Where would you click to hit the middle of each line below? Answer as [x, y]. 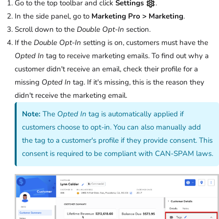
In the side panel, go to [53, 16]
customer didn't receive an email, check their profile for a [106, 69]
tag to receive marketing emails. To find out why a [126, 56]
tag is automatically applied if [135, 114]
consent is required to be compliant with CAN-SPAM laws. [118, 154]
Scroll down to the [46, 30]
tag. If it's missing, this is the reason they [138, 82]
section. [137, 30]
